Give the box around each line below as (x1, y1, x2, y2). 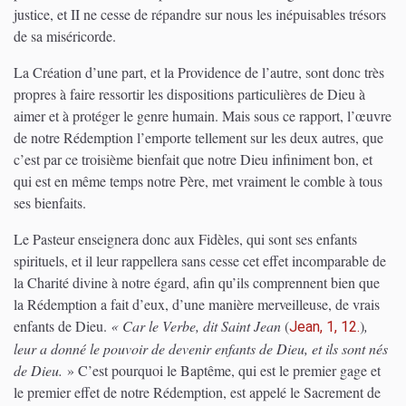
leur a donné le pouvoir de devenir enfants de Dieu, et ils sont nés (14, 339, 388, 358)
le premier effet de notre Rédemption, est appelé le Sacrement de (14, 382, 381, 401)
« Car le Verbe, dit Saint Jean (111, 316, 285, 335)
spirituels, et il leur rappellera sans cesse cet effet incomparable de (14, 251, 386, 270)
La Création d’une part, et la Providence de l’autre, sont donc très (14, 63, 384, 82)
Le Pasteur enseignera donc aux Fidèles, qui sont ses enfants (14, 229, 357, 248)
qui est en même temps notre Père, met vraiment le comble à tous (14, 171, 382, 190)
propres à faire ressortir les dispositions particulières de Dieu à (14, 84, 365, 103)
